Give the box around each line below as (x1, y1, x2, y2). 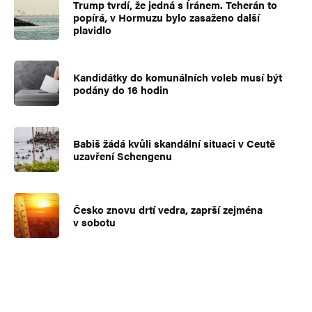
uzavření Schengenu (73, 148, 172, 163)
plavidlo (73, 22, 111, 37)
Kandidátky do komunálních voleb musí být (73, 69, 282, 84)
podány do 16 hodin (73, 81, 169, 97)
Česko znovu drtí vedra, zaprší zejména (73, 201, 263, 217)
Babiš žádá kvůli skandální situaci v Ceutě (73, 135, 275, 150)
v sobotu (73, 214, 116, 229)
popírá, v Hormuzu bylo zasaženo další (73, 9, 260, 24)
